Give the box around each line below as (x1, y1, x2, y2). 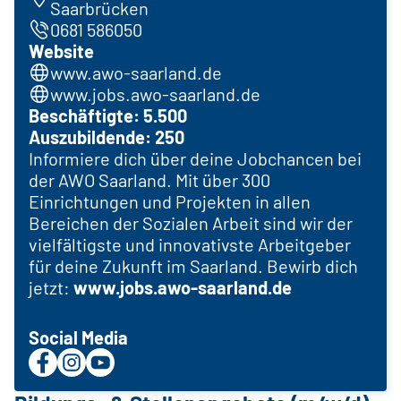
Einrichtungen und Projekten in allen (29, 190, 311, 212)
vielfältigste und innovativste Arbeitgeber (29, 233, 351, 255)
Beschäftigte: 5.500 (29, 104, 187, 126)
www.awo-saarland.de (50, 61, 222, 83)
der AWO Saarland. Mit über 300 (29, 168, 270, 191)
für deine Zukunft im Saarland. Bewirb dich (29, 254, 358, 277)
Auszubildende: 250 (29, 125, 184, 148)
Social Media (29, 326, 128, 348)
